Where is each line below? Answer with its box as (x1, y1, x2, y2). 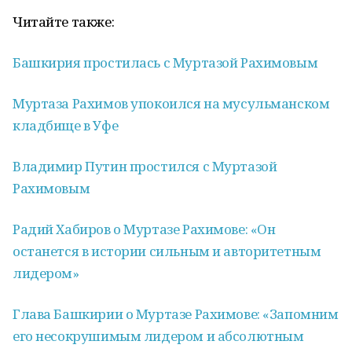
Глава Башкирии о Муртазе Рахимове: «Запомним (13, 305, 339, 323)
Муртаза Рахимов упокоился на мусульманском (13, 94, 330, 112)
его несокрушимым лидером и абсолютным (13, 327, 304, 345)
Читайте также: (13, 13, 115, 31)
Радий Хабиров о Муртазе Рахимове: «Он (13, 220, 276, 238)
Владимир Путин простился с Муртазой (13, 157, 277, 175)
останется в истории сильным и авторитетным (13, 242, 321, 260)
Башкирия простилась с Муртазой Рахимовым (13, 53, 318, 71)
